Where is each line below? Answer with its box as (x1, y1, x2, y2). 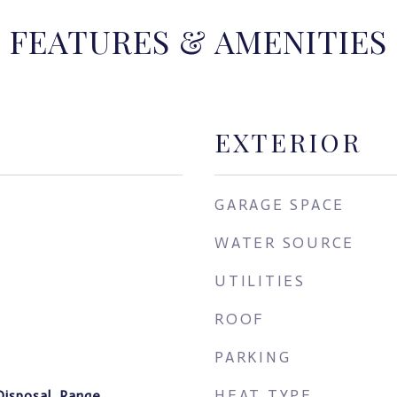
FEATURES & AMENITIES (10, 19, 387, 62)
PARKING (214, 348, 292, 366)
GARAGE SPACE (214, 196, 345, 214)
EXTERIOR (214, 125, 362, 159)
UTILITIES (214, 272, 306, 290)
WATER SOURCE (214, 234, 354, 252)
